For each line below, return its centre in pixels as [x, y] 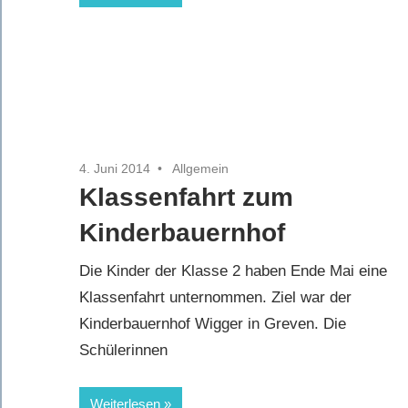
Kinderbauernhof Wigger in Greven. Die [213, 324]
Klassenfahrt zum [186, 197]
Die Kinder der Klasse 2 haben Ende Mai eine [233, 271]
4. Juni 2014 [115, 168]
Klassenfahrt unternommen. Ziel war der [215, 298]
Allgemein [200, 168]
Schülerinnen [123, 351]
